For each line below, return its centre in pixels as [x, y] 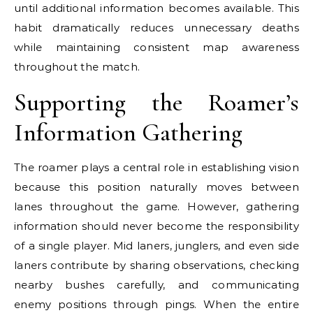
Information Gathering [128, 132]
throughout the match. [77, 67]
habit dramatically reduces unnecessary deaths [156, 28]
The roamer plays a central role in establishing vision [156, 167]
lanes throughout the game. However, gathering [156, 206]
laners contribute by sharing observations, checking [156, 265]
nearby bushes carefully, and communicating [156, 285]
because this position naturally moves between [156, 187]
